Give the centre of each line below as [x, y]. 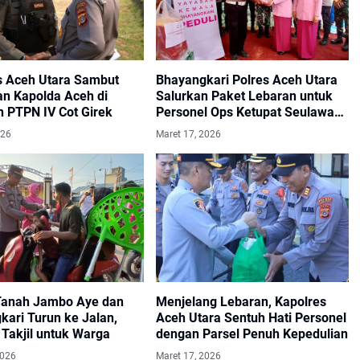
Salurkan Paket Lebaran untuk [244, 96]
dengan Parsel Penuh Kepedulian [252, 334]
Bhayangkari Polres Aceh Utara [247, 80]
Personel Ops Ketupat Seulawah [249, 112]
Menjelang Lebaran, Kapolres [241, 302]
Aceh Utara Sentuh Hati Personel [251, 318]
